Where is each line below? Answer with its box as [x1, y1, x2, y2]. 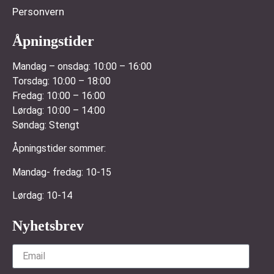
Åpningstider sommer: [12, 143, 106, 155]
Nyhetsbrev [12, 217, 84, 234]
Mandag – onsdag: [12, 61, 93, 73]
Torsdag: [12, 75, 52, 87]
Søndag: [12, 119, 49, 131]
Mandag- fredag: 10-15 [12, 166, 146, 178]
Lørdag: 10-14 [12, 190, 72, 202]
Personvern [12, 6, 64, 18]
